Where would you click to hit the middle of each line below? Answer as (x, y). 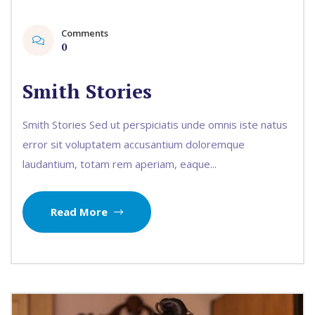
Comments (85, 33)
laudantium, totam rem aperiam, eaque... (120, 164)
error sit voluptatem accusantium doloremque (134, 144)
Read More (81, 212)
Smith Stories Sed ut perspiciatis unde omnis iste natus (155, 124)
